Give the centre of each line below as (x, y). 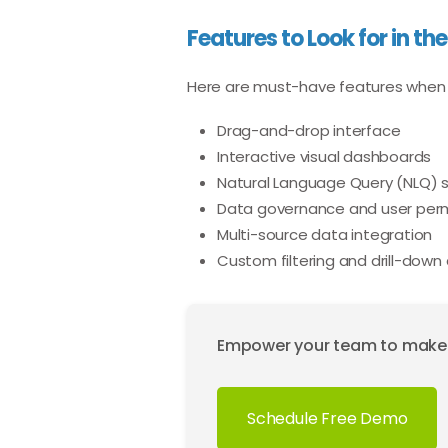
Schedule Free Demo (327, 418)
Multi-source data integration (325, 234)
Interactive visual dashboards (324, 156)
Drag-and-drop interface (309, 130)
